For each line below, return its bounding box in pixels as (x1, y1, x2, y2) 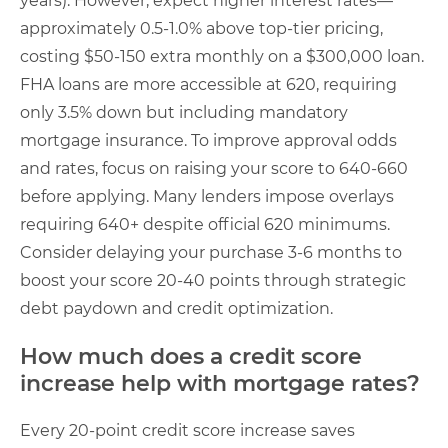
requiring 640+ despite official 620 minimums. (20, 215, 390, 234)
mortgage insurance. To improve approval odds (20, 131, 397, 150)
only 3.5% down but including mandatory (20, 103, 348, 122)
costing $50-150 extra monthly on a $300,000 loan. (20, 47, 424, 66)
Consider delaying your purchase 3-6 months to (20, 243, 402, 262)
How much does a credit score (20, 343, 362, 370)
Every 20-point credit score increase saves (20, 421, 355, 440)
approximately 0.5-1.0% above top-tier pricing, (20, 19, 383, 38)
